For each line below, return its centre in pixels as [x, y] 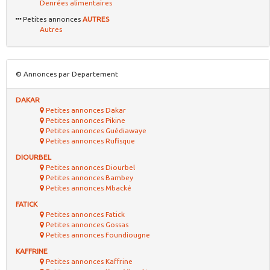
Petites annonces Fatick [84, 214]
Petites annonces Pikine [85, 120]
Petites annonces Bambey [89, 177]
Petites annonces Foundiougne [97, 234]
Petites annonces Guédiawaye [95, 130]
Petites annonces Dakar [85, 110]
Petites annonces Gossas [86, 224]
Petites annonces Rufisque [89, 140]
